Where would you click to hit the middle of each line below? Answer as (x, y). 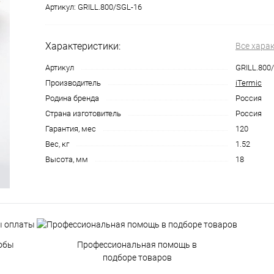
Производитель (73, 83)
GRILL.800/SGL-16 (110, 7)
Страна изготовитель (83, 113)
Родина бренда (72, 98)
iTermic (249, 83)
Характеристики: (83, 46)
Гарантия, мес (71, 129)
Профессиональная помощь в (137, 245)
